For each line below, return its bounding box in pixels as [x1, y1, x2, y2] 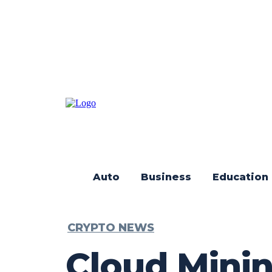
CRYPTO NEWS [67, 220, 154, 234]
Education [212, 171, 268, 183]
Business [141, 171, 191, 183]
